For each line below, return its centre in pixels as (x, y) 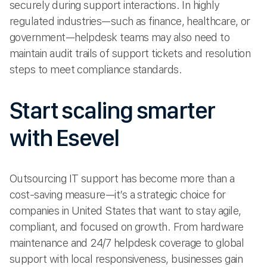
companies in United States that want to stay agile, (125, 211)
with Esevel (64, 138)
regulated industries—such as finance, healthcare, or (130, 21)
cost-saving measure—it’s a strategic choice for (118, 195)
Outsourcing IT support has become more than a (122, 179)
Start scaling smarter (112, 111)
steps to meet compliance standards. (96, 69)
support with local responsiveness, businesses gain (126, 259)
